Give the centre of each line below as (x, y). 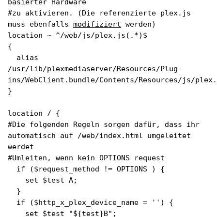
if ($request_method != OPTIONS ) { (86, 169)
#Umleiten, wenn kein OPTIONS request (86, 158)
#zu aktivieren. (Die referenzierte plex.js (99, 13)
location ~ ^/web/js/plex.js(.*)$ (77, 35)
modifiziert (97, 24)
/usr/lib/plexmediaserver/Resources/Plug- (95, 69)
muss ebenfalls (40, 24)
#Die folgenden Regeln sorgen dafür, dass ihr (104, 124)
